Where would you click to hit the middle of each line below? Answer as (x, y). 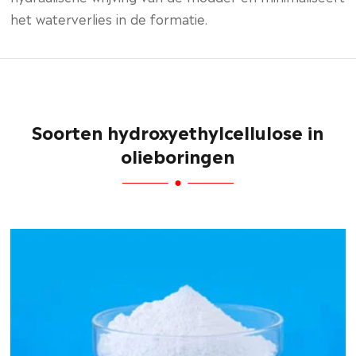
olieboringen (178, 155)
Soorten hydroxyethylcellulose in (178, 131)
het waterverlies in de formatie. (109, 18)
